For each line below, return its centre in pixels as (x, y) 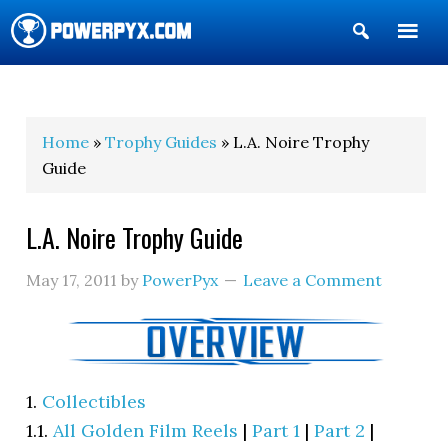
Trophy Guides (161, 142)
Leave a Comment (313, 280)
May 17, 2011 (72, 280)
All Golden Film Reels (146, 430)
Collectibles (94, 401)
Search (401, 63)
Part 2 (340, 430)
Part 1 (276, 430)
